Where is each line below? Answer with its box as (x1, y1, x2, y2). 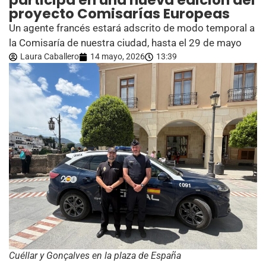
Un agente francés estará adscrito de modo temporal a (9, 22, 255, 34)
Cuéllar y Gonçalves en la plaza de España (9, 249, 181, 261)
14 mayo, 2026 (90, 52, 145, 61)
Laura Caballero (20, 52, 79, 61)
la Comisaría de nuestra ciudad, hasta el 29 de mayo (9, 37, 242, 49)
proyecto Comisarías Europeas (9, 4, 230, 23)
